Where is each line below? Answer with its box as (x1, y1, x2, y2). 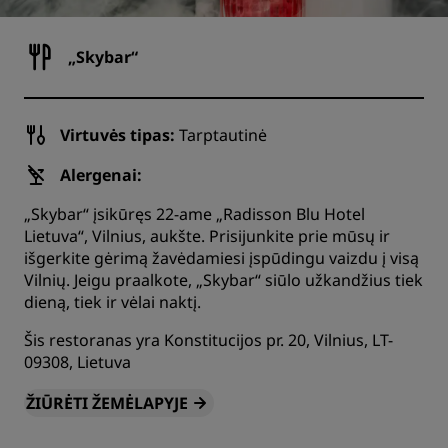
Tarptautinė (175, 124, 267, 146)
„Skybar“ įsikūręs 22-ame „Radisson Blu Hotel (24, 203, 365, 225)
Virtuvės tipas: (60, 124, 175, 146)
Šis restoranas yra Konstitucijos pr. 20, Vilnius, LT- (24, 329, 393, 351)
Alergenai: (60, 164, 142, 186)
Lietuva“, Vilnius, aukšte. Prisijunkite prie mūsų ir (24, 225, 390, 247)
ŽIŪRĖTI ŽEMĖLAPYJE (26, 392, 188, 414)
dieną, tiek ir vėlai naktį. (24, 291, 201, 313)
